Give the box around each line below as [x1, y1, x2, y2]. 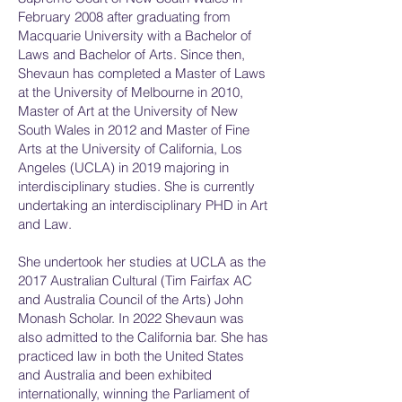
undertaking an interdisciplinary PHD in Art [18, 197, 267, 214]
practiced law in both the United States [18, 347, 244, 364]
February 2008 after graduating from [18, 8, 231, 25]
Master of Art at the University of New [18, 102, 238, 119]
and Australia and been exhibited [18, 366, 212, 383]
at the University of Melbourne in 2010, [18, 83, 243, 100]
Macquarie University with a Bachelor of [18, 27, 251, 44]
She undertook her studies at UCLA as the [18, 253, 266, 270]
